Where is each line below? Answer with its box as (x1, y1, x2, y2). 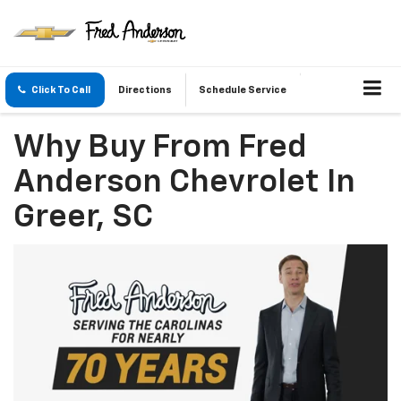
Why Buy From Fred (13, 132, 307, 165)
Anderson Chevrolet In (13, 166, 355, 200)
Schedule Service (199, 85, 286, 96)
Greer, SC (13, 201, 153, 235)
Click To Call (31, 85, 90, 96)
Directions (118, 85, 172, 96)
